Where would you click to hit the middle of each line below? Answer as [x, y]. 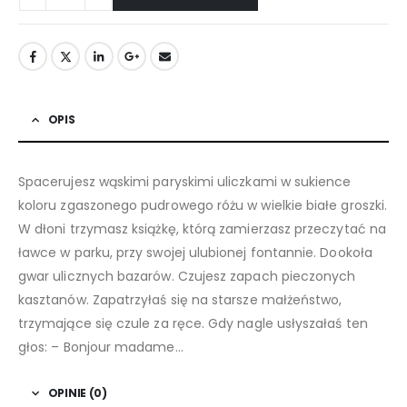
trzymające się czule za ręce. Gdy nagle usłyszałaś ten [193, 323]
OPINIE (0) [77, 392]
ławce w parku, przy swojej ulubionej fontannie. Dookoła [195, 252]
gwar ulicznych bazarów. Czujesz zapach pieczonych [187, 276]
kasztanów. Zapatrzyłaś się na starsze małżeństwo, [180, 299]
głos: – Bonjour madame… [101, 347]
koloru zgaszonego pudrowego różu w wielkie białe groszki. [203, 205]
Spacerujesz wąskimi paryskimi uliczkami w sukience [185, 181]
